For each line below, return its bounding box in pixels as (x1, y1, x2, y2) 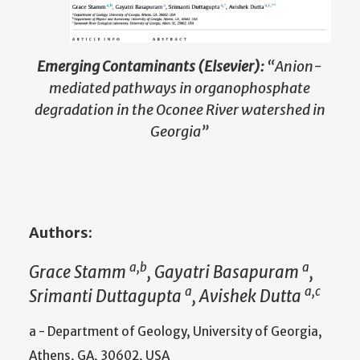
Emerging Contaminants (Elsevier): (37, 57, 265, 76)
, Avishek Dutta (192, 285, 305, 307)
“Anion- (267, 57, 323, 76)
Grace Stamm (29, 261, 129, 283)
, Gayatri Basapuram (147, 261, 302, 283)
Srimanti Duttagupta (29, 285, 185, 307)
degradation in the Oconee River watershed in (34, 100, 325, 120)
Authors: (29, 223, 95, 243)
